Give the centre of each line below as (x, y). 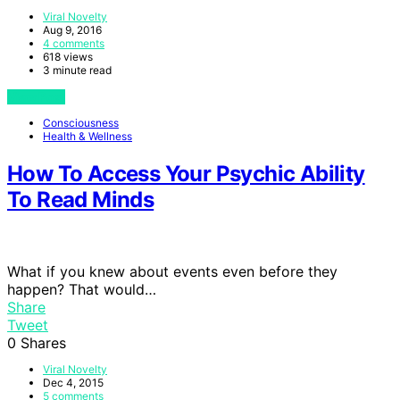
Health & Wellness (87, 136)
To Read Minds (81, 199)
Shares (43, 342)
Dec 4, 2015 (73, 382)
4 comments (74, 43)
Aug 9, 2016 (72, 29)
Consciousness (81, 122)
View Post (36, 96)
